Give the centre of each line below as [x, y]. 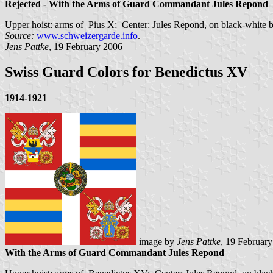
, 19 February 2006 [86, 46]
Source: [19, 35]
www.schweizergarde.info [87, 35]
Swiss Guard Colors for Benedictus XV [126, 72]
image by [157, 242]
